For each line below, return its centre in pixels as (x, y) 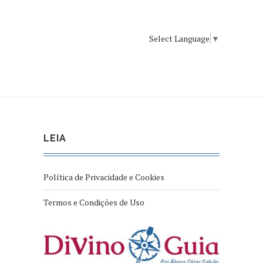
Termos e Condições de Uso (94, 203)
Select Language (179, 39)
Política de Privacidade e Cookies (104, 177)
